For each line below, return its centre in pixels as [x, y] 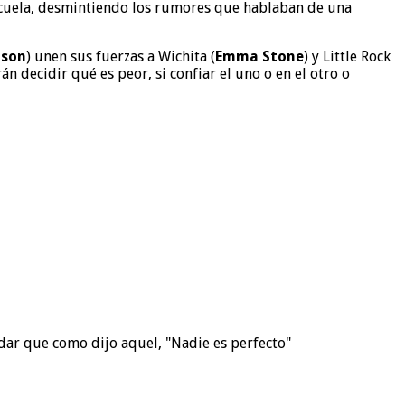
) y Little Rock [347, 56]
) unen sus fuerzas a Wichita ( [121, 56]
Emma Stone [259, 56]
